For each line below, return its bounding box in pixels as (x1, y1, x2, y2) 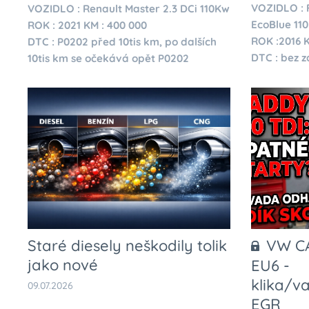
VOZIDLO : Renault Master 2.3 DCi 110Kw (28, 1, 230, 15)
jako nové (28, 255, 98, 275)
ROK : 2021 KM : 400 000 (28, 18, 147, 32)
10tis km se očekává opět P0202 (28, 51, 189, 65)
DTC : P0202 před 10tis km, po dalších (28, 34, 217, 48)
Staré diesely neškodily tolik (28, 236, 227, 256)
